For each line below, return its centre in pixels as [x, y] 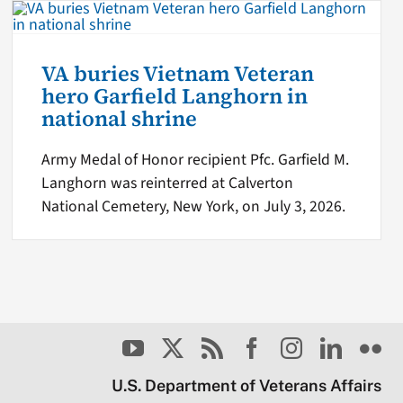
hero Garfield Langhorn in [175, 97]
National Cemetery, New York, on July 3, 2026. [194, 207]
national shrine [120, 119]
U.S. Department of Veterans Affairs [247, 385]
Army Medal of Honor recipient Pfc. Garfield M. [196, 160]
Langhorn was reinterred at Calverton [168, 184]
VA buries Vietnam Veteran [178, 74]
